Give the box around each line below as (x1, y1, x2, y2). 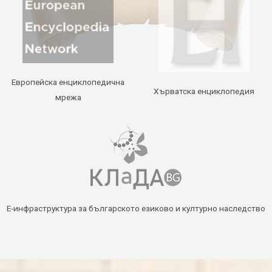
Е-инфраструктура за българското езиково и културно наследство (7, 203, 265, 213)
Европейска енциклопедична (12, 76, 124, 87)
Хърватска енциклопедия (154, 86, 254, 96)
